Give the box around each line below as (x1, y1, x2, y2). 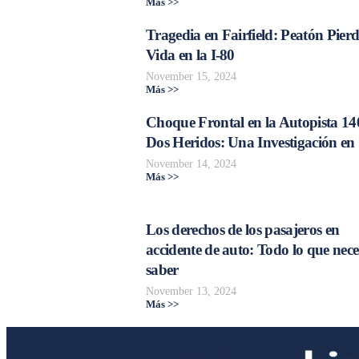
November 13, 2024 (146, 284, 236, 298)
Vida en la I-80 (146, 46, 235, 64)
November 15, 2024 (146, 70, 236, 83)
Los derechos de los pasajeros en (146, 221, 340, 239)
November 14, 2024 (146, 157, 236, 171)
